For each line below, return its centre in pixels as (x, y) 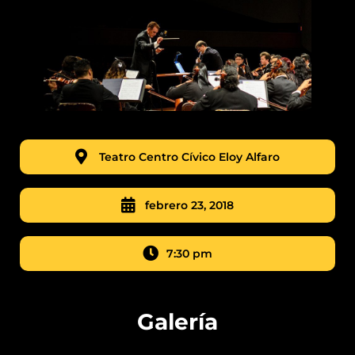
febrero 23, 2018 (189, 205)
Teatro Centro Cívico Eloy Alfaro (189, 157)
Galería (177, 321)
